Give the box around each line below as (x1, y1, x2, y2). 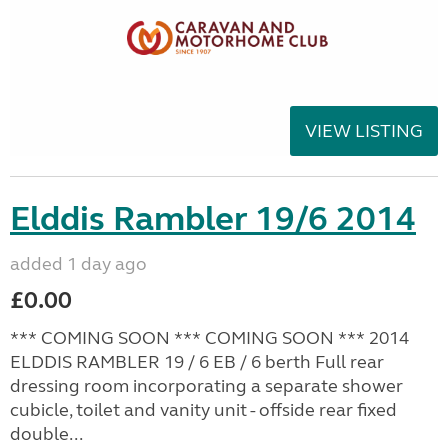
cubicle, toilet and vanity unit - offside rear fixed (10, 398, 397, 421)
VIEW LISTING (305, 119, 423, 142)
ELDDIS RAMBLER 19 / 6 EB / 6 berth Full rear (10, 350, 384, 373)
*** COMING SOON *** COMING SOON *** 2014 (10, 326, 409, 349)
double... (10, 422, 83, 445)
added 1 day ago (10, 252, 147, 275)
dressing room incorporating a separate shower (10, 374, 403, 397)
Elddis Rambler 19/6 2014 (10, 197, 416, 240)
